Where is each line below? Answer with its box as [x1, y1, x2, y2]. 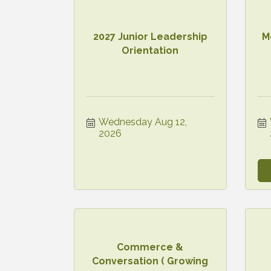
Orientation [122, 44, 179, 56]
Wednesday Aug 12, [99, 116, 187, 128]
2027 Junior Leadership [93, 30, 207, 42]
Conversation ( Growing [92, 255, 209, 267]
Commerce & [117, 241, 184, 253]
